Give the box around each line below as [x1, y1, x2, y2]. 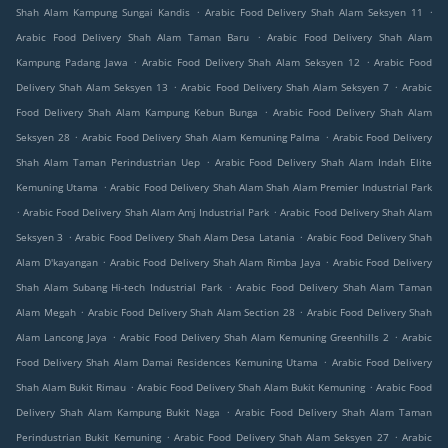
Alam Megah [16, 305, 76, 320]
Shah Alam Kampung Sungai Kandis [16, 5, 190, 20]
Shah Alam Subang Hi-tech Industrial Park [16, 280, 222, 295]
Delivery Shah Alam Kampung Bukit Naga [16, 405, 220, 420]
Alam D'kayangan [16, 255, 98, 270]
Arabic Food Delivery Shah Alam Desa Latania [75, 230, 295, 245]
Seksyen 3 [16, 230, 64, 245]
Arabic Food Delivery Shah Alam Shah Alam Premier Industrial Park [110, 180, 433, 195]
